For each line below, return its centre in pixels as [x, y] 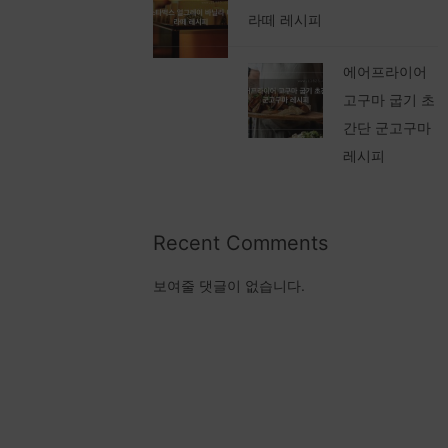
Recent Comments [241, 242]
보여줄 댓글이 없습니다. [229, 285]
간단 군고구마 [387, 127]
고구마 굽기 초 [389, 99]
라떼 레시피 [285, 19]
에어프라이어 [385, 71]
